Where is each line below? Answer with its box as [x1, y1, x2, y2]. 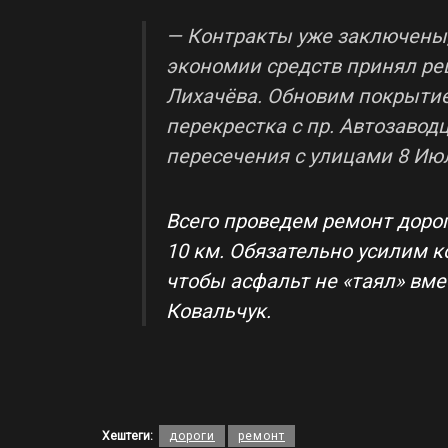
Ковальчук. [166, 298, 271, 323]
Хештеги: [102, 429, 153, 444]
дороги [169, 429, 215, 444]
